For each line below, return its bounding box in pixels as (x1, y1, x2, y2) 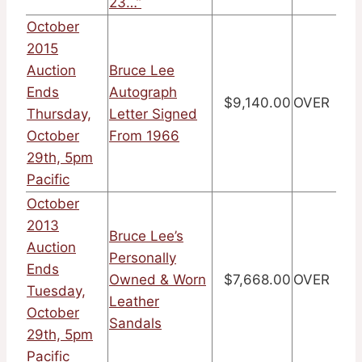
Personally (109, 250, 176, 267)
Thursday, (27, 106, 91, 123)
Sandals (109, 315, 162, 332)
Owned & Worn (109, 271, 206, 288)
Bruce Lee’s (109, 228, 183, 245)
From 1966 (109, 128, 179, 145)
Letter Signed (109, 106, 197, 123)
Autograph (109, 84, 177, 101)
